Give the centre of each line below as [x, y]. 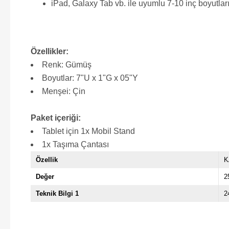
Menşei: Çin [64, 91]
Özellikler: [50, 51]
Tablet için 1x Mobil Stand [88, 131]
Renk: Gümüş [67, 64]
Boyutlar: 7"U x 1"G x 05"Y [90, 78]
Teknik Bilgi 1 [57, 193]
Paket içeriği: [56, 118]
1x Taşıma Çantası [75, 144]
